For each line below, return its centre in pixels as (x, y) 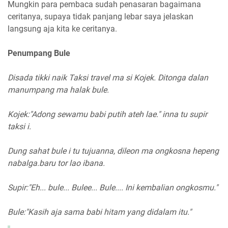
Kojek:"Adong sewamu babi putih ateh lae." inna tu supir (107, 115)
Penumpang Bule (39, 53)
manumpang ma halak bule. (58, 90)
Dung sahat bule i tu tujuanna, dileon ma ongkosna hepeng (113, 151)
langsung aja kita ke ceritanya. (62, 29)
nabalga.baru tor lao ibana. (56, 163)
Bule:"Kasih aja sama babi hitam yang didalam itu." (99, 212)
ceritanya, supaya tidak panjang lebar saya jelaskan (101, 17)
